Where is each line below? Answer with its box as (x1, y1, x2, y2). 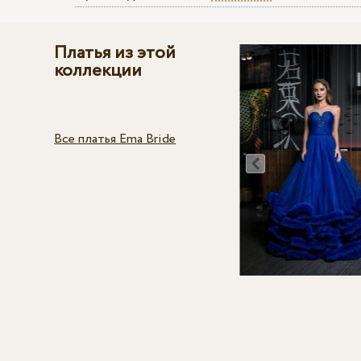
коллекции (54, 58, 143, 85)
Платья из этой (54, 40, 176, 67)
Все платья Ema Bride (54, 130, 176, 149)
